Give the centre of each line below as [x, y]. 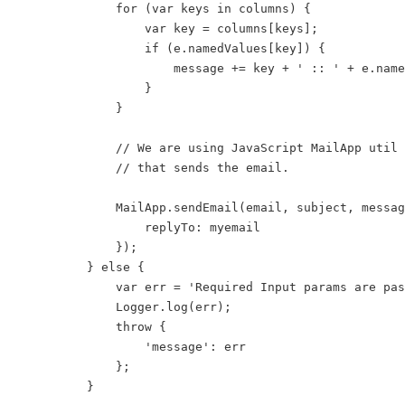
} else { [87, 267]
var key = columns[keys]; [174, 28]
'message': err [137, 346]
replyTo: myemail [145, 227]
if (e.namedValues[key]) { [177, 48]
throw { [98, 326]
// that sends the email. [159, 167]
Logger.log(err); [130, 306]
